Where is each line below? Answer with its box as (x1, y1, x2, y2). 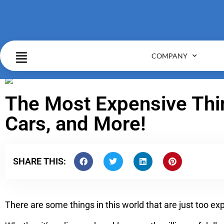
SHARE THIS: (13, 156, 66, 167)
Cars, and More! (5, 112, 146, 135)
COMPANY (151, 51, 187, 60)
